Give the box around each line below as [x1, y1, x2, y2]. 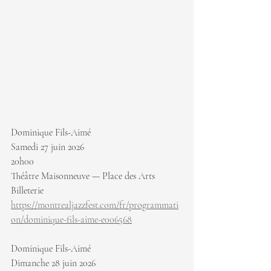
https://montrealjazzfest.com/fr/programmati [11, 198, 178, 211]
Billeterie [11, 184, 46, 197]
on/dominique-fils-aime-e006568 [11, 213, 132, 226]
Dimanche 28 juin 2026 [11, 256, 96, 269]
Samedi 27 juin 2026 [11, 140, 84, 153]
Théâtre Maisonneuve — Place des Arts [11, 169, 155, 182]
